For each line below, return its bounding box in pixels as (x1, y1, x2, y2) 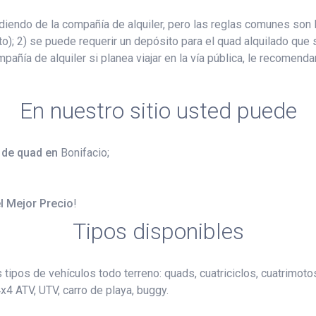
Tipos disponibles (72, 217, 244, 245)
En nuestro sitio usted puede (19, 97, 297, 124)
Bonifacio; (61, 145, 109, 159)
